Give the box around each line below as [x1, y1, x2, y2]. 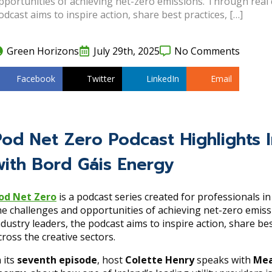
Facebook [16, 72, 55, 84]
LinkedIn [146, 72, 179, 84]
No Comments [174, 44, 240, 58]
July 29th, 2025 [93, 44, 160, 58]
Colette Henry [125, 253, 194, 267]
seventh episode [17, 253, 97, 267]
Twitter [87, 72, 115, 84]
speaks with [194, 253, 253, 267]
